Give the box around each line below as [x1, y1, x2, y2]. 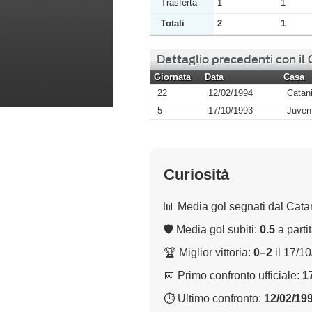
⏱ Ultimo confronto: [164, 292, 264, 304]
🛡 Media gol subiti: [164, 223, 260, 235]
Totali [161, 17, 185, 29]
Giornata [154, 72, 191, 82]
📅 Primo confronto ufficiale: [164, 269, 302, 281]
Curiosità [164, 165, 229, 183]
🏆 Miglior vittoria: [164, 246, 253, 258]
